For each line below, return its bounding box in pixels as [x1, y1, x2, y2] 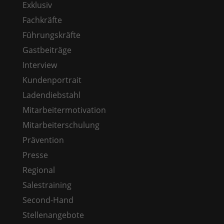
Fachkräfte [22, 14, 62, 25]
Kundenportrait [22, 74, 81, 85]
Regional [22, 164, 55, 175]
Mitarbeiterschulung [22, 119, 99, 130]
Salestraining [22, 179, 71, 190]
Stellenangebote [22, 209, 84, 220]
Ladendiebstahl [22, 89, 80, 100]
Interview [22, 59, 57, 70]
